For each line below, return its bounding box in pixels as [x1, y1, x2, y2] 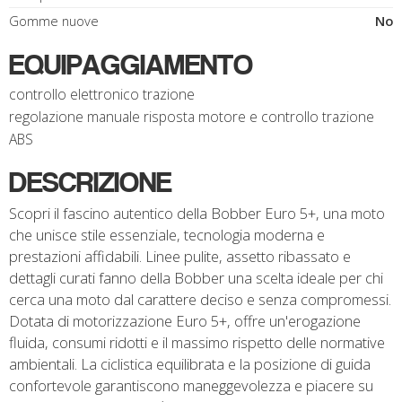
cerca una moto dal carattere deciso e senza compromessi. [9, 289, 391, 310]
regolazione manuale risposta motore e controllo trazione [9, 107, 374, 127]
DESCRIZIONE [9, 165, 171, 199]
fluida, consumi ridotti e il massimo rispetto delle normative [9, 332, 385, 353]
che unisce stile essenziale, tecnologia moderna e [9, 224, 325, 245]
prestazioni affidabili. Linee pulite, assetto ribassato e [9, 246, 351, 267]
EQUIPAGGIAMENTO [9, 48, 253, 82]
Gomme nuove [9, 12, 99, 30]
